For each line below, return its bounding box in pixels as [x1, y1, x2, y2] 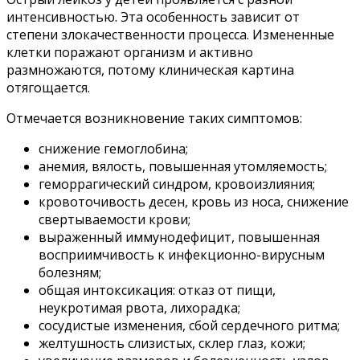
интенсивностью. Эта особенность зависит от [6, 8, 300, 27]
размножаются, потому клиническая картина [6, 61, 294, 80]
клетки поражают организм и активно [6, 43, 253, 62]
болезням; [39, 264, 101, 282]
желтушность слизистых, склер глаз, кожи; [39, 334, 305, 353]
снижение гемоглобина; [39, 140, 188, 158]
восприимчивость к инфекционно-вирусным [39, 246, 325, 264]
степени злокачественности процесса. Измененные [6, 26, 334, 44]
